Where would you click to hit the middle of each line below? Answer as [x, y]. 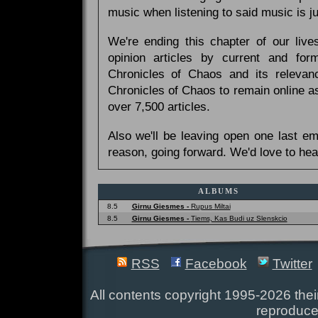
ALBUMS [218, 191]
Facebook [216, 263]
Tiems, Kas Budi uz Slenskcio [239, 218]
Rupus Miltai [210, 206]
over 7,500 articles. [159, 106]
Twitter [292, 263]
